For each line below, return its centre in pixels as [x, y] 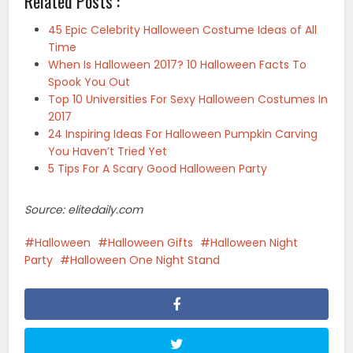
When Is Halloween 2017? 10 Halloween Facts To [178, 65]
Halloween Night [255, 243]
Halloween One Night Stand [145, 260]
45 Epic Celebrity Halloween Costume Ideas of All [183, 30]
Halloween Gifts [151, 243]
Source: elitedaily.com [84, 210]
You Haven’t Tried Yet [108, 152]
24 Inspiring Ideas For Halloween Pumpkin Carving [183, 134]
